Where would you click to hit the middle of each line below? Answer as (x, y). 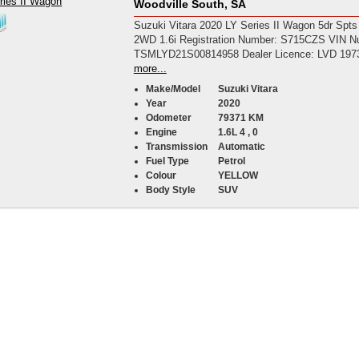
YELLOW (238, 175)
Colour (161, 175)
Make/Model (173, 89)
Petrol (231, 161)
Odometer (168, 118)
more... (150, 69)
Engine (161, 132)
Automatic (241, 147)
